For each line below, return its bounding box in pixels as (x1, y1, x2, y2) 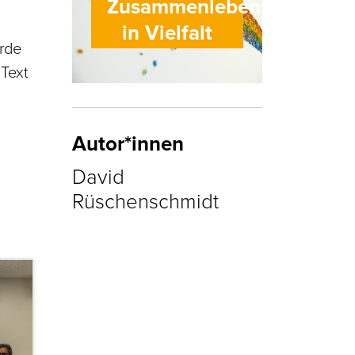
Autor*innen (72, 128, 184, 159)
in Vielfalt (122, 17, 212, 48)
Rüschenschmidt (72, 186, 219, 216)
